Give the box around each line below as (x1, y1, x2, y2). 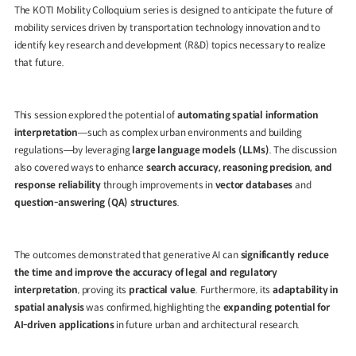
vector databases (215, 179, 293, 192)
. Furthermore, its (195, 284, 273, 296)
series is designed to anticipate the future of (141, 4, 334, 17)
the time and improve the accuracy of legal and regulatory (14, 266, 277, 279)
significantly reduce (240, 249, 329, 261)
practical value (129, 284, 195, 296)
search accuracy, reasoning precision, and (145, 161, 333, 174)
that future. (14, 56, 64, 69)
